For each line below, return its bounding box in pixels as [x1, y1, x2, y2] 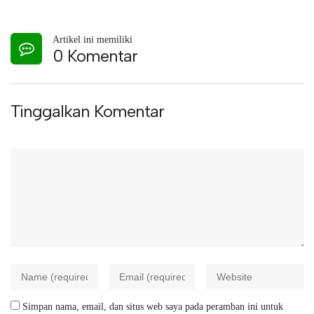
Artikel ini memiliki [53, 34, 132, 46]
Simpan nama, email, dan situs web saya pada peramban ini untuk [22, 301, 283, 313]
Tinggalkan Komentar [11, 101, 164, 122]
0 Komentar [53, 46, 137, 67]
